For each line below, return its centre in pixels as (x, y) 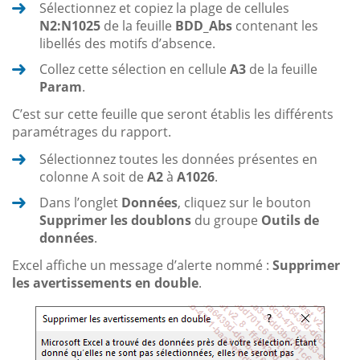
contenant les (275, 25)
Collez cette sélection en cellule (135, 69)
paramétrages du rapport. (92, 131)
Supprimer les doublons (115, 220)
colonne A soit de (93, 176)
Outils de (290, 220)
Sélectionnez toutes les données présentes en (178, 159)
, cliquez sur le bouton (244, 202)
